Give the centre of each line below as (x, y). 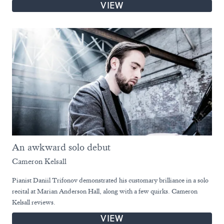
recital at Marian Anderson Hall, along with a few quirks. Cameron (105, 191)
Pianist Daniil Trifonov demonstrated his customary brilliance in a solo (110, 180)
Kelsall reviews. (34, 202)
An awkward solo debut (61, 147)
